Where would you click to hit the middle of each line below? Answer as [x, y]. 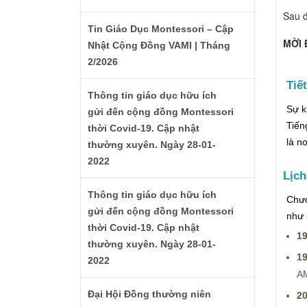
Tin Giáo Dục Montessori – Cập [161, 29]
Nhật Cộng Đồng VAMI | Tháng [159, 45]
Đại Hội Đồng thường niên [149, 294]
